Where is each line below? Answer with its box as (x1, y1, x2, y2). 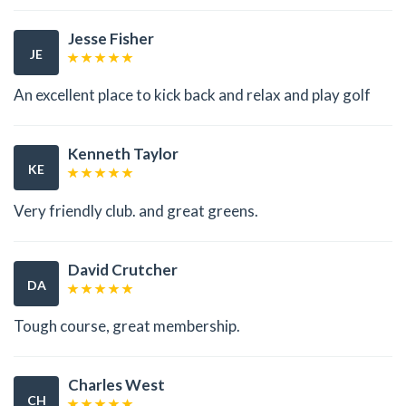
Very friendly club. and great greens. (14, 200, 258, 220)
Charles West (68, 375, 165, 395)
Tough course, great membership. (14, 316, 240, 336)
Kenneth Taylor (68, 144, 179, 164)
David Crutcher (68, 259, 178, 279)
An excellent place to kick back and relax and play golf (14, 85, 371, 105)
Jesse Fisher (68, 28, 154, 48)
